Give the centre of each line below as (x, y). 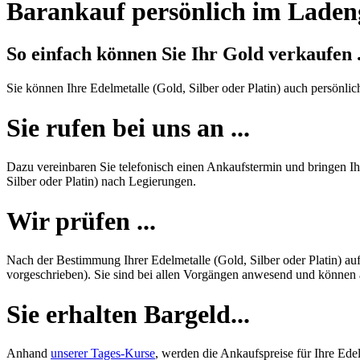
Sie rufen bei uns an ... (128, 127)
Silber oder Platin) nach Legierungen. (101, 182)
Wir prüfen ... (81, 221)
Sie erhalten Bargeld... (128, 314)
